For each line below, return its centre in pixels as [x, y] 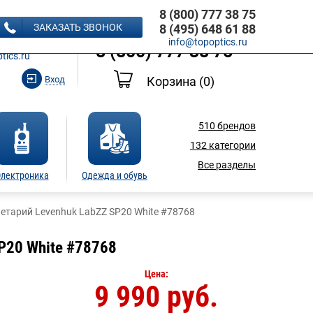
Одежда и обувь [115, 175]
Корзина [173, 81]
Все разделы [227, 165]
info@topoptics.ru [208, 42]
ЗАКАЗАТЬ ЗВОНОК [78, 27]
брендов [235, 126]
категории [231, 145]
